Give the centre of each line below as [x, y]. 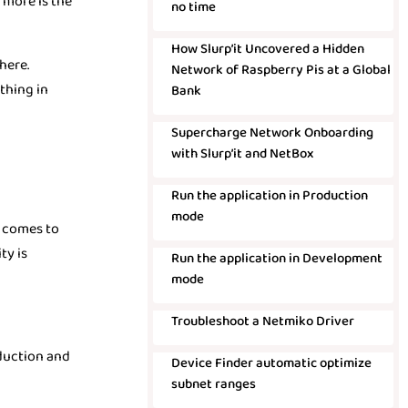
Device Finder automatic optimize [271, 363]
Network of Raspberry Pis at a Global [280, 70]
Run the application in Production [269, 196]
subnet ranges [213, 384]
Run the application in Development [276, 259]
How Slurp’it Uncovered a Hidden [267, 49]
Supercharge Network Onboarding [272, 133]
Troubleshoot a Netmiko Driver [262, 321]
